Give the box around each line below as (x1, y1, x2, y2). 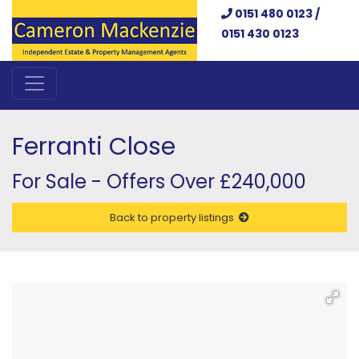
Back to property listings (110, 209, 239, 225)
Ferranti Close (12, 129, 175, 163)
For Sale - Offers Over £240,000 (12, 167, 306, 195)
